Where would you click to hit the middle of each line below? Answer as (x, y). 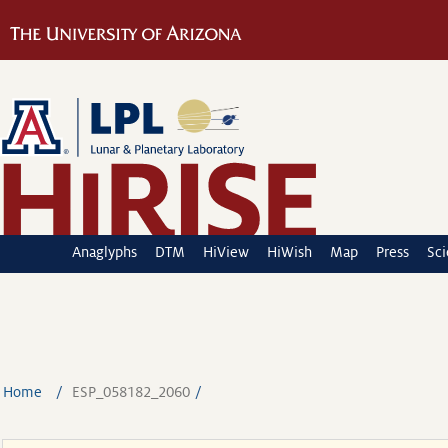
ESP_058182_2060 (130, 392)
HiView (226, 252)
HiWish (289, 252)
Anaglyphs (104, 252)
